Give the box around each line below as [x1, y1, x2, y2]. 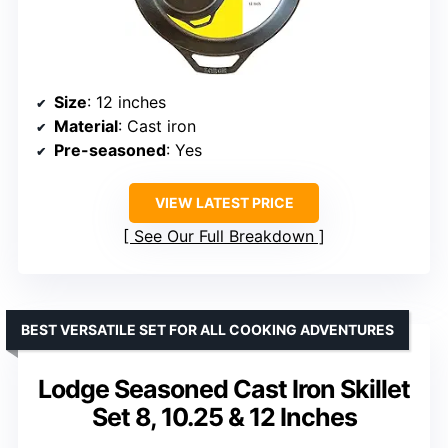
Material [54, 116, 118, 137]
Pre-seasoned [54, 140, 166, 161]
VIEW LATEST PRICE [154, 194, 294, 212]
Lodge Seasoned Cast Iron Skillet [38, 374, 410, 405]
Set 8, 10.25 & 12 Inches [91, 402, 357, 433]
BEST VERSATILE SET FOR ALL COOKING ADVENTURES [21, 321, 394, 339]
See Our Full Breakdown [134, 226, 314, 247]
